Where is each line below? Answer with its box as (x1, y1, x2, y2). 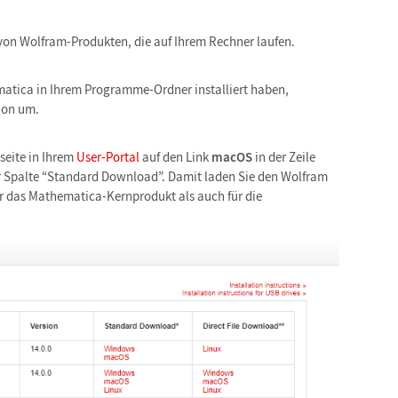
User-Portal (76, 148, 139, 165)
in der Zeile (252, 148, 315, 165)
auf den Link (139, 148, 211, 165)
